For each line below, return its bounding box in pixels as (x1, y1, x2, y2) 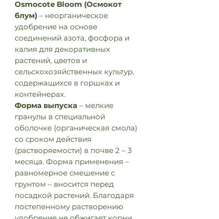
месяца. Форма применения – (15, 157, 129, 166)
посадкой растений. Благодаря (15, 191, 134, 200)
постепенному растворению (15, 202, 123, 211)
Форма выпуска (15, 101, 77, 110)
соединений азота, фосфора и (15, 33, 130, 43)
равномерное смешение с (15, 168, 115, 177)
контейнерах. (15, 89, 66, 99)
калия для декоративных (15, 44, 110, 54)
